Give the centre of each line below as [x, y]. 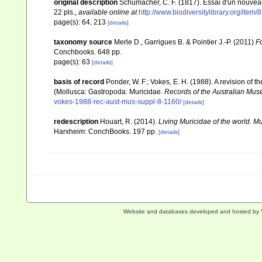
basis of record [79, 82]
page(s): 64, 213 [81, 22]
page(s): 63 [73, 62]
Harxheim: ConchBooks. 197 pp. [106, 132]
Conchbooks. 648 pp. [88, 52]
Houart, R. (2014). [129, 122]
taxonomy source [83, 42]
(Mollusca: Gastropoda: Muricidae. [109, 92]
